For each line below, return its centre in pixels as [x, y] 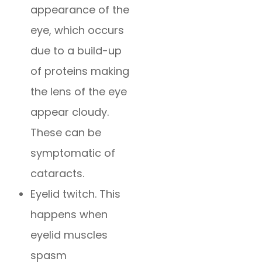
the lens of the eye [79, 91]
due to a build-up [76, 50]
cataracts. [58, 173]
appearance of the [80, 9]
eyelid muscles [69, 235]
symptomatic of [73, 153]
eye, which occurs [77, 30]
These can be [66, 132]
